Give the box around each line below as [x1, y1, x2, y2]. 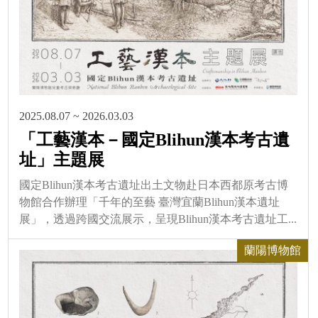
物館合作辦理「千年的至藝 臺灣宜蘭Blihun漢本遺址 [19, 196, 280, 209]
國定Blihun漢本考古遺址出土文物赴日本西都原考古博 [19, 179, 288, 192]
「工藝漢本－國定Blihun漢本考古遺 [19, 131, 290, 150]
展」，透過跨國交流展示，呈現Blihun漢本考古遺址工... [19, 213, 297, 226]
